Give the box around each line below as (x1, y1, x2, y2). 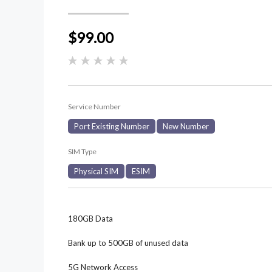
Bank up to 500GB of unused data (68, 238, 188, 248)
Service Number (68, 102, 121, 112)
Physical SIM (74, 166, 118, 177)
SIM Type (68, 147, 97, 157)
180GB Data (68, 214, 113, 224)
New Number (163, 121, 209, 132)
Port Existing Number (74, 121, 149, 132)
